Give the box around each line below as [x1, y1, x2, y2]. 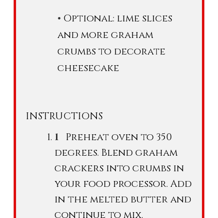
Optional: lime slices [63, 11, 172, 25]
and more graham [57, 28, 153, 41]
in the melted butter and [54, 192, 191, 206]
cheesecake [57, 61, 119, 74]
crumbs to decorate [57, 44, 165, 58]
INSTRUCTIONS [26, 109, 103, 123]
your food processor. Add [54, 177, 192, 190]
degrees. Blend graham [54, 145, 178, 159]
